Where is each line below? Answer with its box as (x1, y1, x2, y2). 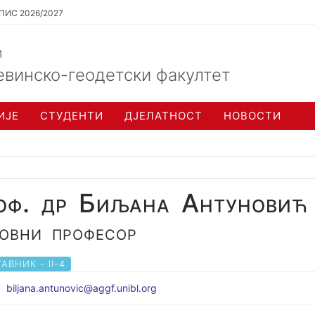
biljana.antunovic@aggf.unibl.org (6, 282, 157, 294)
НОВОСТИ (224, 109, 281, 122)
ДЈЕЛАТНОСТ (124, 109, 202, 122)
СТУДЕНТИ (40, 109, 103, 122)
